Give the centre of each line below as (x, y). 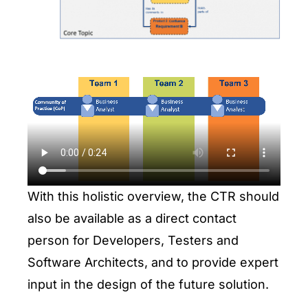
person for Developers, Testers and (133, 241)
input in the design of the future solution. (148, 285)
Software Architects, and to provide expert (153, 263)
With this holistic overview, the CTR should (153, 197)
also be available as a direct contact (132, 219)
